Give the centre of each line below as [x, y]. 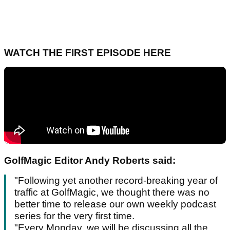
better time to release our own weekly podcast [115, 204]
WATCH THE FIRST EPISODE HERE [88, 53]
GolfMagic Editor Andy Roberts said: [91, 161]
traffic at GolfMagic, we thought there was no [112, 193]
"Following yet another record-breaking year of [116, 181]
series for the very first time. [74, 216]
